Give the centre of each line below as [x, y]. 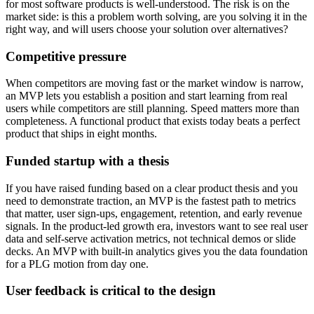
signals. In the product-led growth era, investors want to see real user [157, 226]
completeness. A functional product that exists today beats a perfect [153, 121]
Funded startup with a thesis [87, 161]
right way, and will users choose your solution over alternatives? [147, 29]
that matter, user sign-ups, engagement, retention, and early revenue [154, 213]
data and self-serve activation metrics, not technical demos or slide [151, 238]
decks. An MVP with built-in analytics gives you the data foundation [157, 251]
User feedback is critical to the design [111, 291]
